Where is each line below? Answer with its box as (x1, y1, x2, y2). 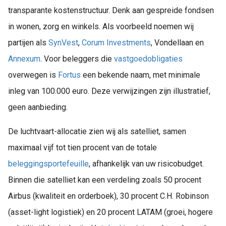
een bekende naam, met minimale (81, 70, 200, 80)
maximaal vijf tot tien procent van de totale (8, 143, 157, 153)
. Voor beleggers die (40, 54, 114, 64)
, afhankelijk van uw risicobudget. (89, 159, 204, 169)
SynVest (48, 38, 78, 48)
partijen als (8, 38, 48, 48)
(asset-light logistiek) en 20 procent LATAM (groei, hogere (8, 207, 213, 217)
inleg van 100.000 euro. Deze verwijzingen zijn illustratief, (8, 86, 210, 96)
